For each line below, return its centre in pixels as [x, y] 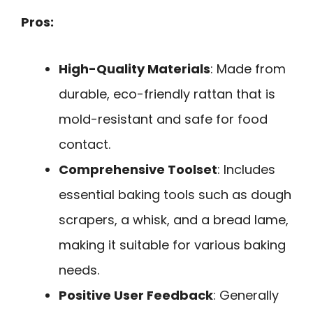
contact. [85, 144]
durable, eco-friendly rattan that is [167, 94]
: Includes [246, 169]
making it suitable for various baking [172, 245]
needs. [79, 270]
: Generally [246, 295]
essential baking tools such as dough [175, 194]
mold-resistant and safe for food [163, 119]
